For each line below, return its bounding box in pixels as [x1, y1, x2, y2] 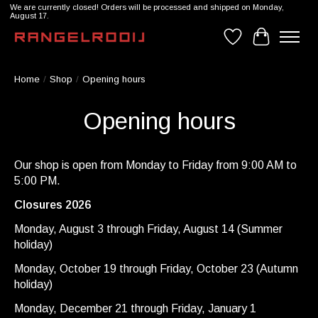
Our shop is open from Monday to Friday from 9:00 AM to [14, 159, 297, 172]
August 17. [9, 11, 49, 21]
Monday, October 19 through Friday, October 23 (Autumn [14, 263, 298, 275]
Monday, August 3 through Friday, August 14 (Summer [14, 223, 283, 236]
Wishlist [232, 36, 271, 49]
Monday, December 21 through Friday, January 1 [14, 302, 256, 315]
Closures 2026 [14, 199, 91, 212]
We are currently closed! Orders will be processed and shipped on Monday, [9, 3, 284, 12]
